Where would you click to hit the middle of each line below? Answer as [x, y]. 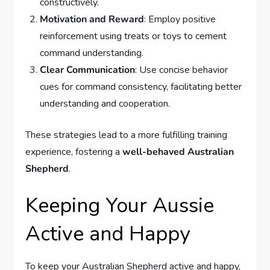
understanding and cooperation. [105, 104]
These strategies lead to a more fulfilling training [127, 135]
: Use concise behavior [182, 70]
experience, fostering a [74, 152]
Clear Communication [88, 70]
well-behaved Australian [178, 152]
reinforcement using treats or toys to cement [133, 36]
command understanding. [92, 53]
